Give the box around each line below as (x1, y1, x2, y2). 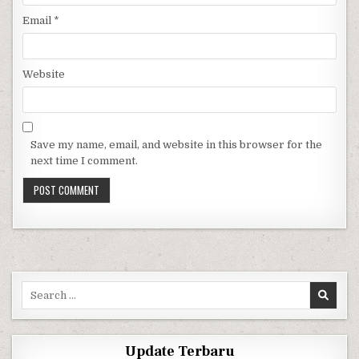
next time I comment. (30, 155, 139, 167)
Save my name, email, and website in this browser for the (30, 139, 323, 151)
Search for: (21, 282, 79, 295)
